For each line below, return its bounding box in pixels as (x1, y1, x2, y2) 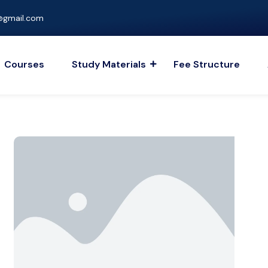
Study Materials (72, 58, 147, 71)
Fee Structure (173, 58, 240, 71)
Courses (4, 58, 45, 71)
